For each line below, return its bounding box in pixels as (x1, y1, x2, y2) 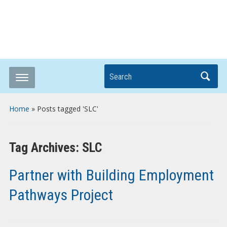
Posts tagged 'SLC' (36, 104, 98, 113)
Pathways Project (9, 186, 113, 204)
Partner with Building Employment (9, 166, 214, 184)
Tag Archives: (9, 140, 82, 155)
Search (104, 67, 131, 79)
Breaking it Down (81, 15, 218, 39)
